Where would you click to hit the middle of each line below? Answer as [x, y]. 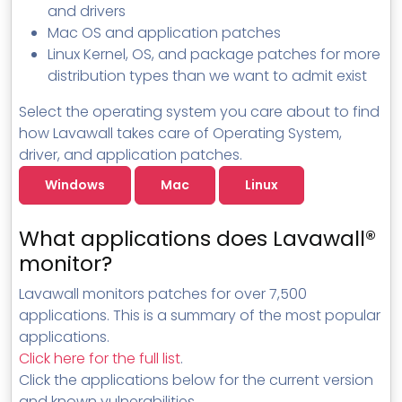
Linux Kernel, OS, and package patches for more [214, 54]
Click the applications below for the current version [196, 380]
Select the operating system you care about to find [199, 112]
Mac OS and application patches [164, 33]
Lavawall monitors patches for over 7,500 [163, 294]
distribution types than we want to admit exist [207, 76]
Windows [75, 185]
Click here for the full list [100, 358]
